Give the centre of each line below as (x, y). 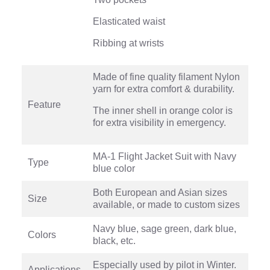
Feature (44, 104)
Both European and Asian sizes (160, 192)
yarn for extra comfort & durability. (164, 89)
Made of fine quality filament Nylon (166, 77)
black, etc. (114, 240)
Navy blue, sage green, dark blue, (165, 228)
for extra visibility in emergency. (159, 122)
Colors (42, 234)
